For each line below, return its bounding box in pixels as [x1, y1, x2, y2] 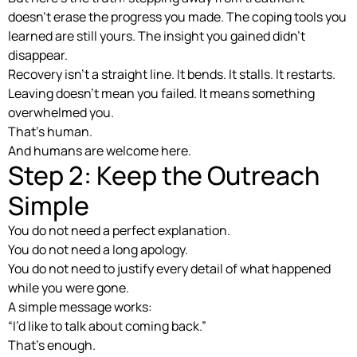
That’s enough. [8, 335, 96, 354]
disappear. [8, 45, 68, 64]
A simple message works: [8, 297, 152, 316]
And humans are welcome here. [8, 141, 191, 159]
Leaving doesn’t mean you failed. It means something [8, 84, 315, 102]
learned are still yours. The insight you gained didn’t [8, 26, 305, 45]
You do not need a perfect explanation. [8, 221, 230, 239]
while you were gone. [8, 278, 129, 296]
